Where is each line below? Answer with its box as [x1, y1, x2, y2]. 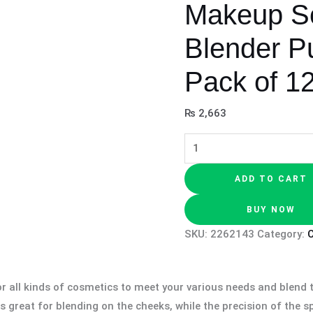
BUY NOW [247, 204, 296, 214]
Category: [257, 227, 307, 240]
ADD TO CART [235, 173, 308, 184]
